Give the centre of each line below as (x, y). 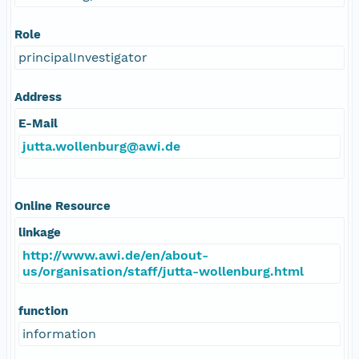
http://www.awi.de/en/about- (115, 255)
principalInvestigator (83, 57)
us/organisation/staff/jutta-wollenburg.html (163, 271)
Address (38, 97)
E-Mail (38, 123)
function (43, 311)
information (59, 333)
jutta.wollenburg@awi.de (101, 146)
